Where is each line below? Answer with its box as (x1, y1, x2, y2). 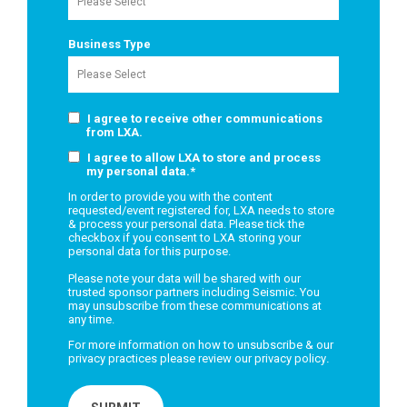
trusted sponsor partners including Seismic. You (68, 285, 320, 300)
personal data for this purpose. (68, 244, 231, 259)
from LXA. (86, 125, 143, 140)
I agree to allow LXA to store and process (87, 151, 321, 165)
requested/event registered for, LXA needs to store (68, 203, 334, 218)
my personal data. (86, 164, 190, 179)
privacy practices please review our (68, 352, 254, 366)
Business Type (68, 37, 151, 52)
